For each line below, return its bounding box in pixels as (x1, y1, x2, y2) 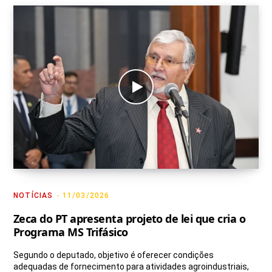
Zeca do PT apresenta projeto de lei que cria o (13, 211, 246, 226)
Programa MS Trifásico (13, 225, 128, 240)
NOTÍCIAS (13, 191, 53, 200)
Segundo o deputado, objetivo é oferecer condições (13, 250, 214, 260)
